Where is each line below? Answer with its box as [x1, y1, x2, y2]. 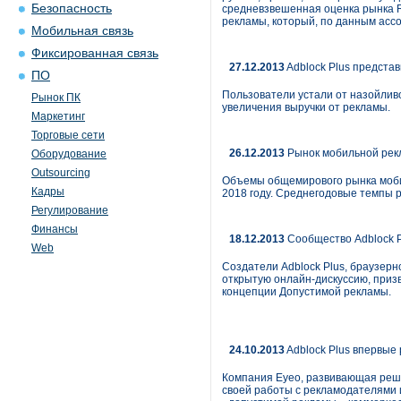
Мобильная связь [31, 24, 133, 38]
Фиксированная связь [31, 47, 158, 60]
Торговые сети [31, 129, 105, 141]
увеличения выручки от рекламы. [222, 101, 390, 114]
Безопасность [31, 2, 112, 15]
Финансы [31, 223, 78, 235]
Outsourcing [31, 166, 90, 179]
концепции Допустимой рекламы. [222, 286, 391, 298]
